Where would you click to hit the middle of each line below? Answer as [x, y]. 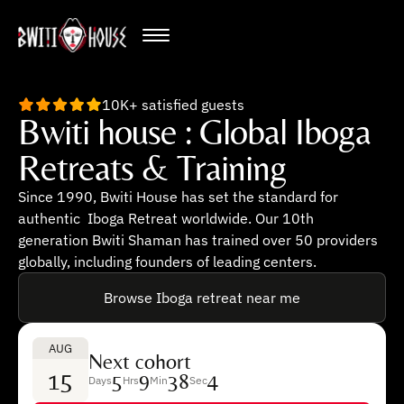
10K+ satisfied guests [173, 105]
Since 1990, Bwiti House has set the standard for [178, 197]
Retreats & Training [152, 168]
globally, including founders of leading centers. [167, 262]
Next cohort [140, 361]
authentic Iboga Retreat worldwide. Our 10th [166, 218]
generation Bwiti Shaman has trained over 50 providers [198, 240]
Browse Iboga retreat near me [202, 298]
